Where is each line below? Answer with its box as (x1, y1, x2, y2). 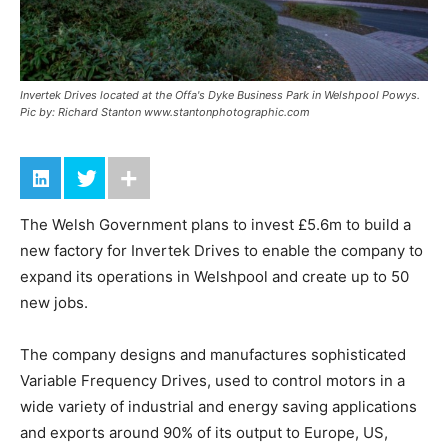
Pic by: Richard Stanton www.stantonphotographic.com (20, 104, 310, 119)
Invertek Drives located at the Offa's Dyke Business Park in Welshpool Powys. (20, 87, 420, 102)
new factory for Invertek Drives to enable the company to (20, 240, 423, 260)
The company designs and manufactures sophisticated (20, 344, 406, 364)
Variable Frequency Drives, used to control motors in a (20, 370, 405, 390)
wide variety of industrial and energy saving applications (20, 396, 417, 416)
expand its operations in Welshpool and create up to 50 (20, 266, 409, 286)
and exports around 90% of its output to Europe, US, (20, 422, 388, 442)
